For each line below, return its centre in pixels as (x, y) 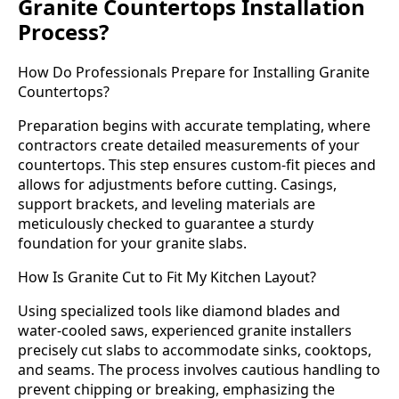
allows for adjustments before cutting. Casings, (177, 185)
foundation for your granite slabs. (132, 244)
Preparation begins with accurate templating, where (194, 126)
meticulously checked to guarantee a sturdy (166, 224)
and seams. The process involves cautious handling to (199, 370)
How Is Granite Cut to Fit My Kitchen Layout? (167, 277)
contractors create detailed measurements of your (189, 146)
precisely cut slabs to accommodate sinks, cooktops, (195, 350)
